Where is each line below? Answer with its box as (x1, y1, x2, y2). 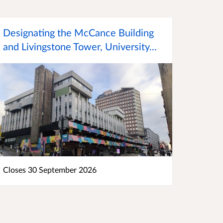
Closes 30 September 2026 (3, 165, 99, 175)
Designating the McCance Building (3, 26, 154, 39)
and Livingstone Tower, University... (3, 40, 157, 53)
